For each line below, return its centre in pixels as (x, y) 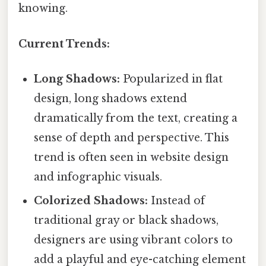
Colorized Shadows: (91, 200)
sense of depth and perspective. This (132, 137)
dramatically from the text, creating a (136, 118)
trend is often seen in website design (132, 157)
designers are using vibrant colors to (134, 240)
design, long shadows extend (111, 98)
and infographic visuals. (98, 177)
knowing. (43, 9)
